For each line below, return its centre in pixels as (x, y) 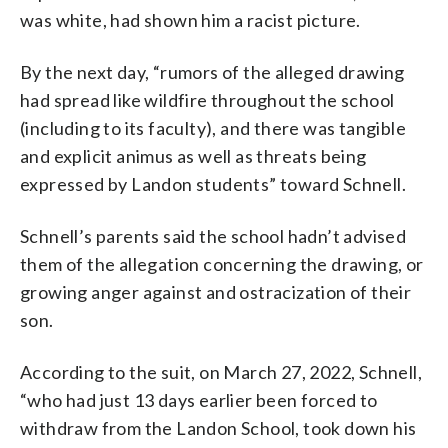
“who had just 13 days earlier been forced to (199, 399)
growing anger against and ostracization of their (216, 291)
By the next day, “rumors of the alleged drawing (212, 71)
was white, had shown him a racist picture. (190, 19)
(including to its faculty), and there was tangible (213, 127)
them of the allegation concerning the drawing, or (222, 263)
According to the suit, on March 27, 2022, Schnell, (221, 371)
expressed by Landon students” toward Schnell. (213, 183)
